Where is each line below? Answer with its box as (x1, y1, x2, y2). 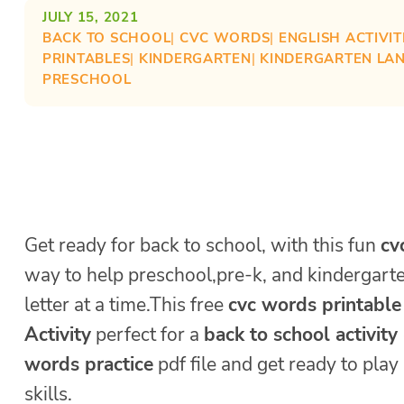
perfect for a (91, 321, 204, 347)
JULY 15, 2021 (42, 8, 139, 27)
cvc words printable (228, 291, 401, 317)
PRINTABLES (42, 50, 131, 69)
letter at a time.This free (24, 291, 228, 317)
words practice (24, 351, 153, 377)
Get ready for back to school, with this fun (24, 232, 381, 258)
